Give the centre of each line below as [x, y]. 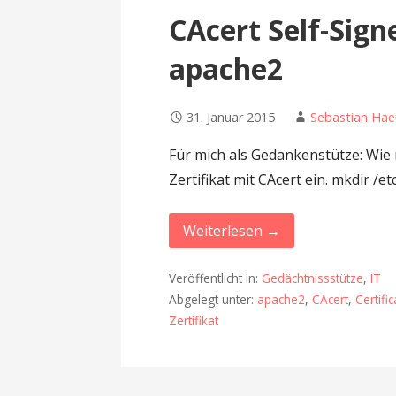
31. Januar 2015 [231, 117]
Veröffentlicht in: [216, 278]
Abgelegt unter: [213, 299]
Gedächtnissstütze [313, 278]
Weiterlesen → [232, 230]
